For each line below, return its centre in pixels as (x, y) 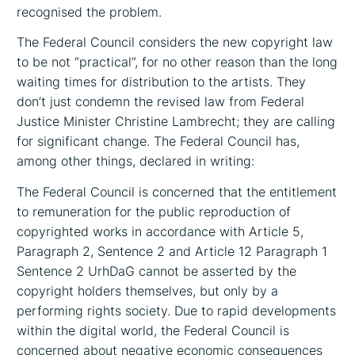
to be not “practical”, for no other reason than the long (177, 62)
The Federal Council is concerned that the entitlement (177, 192)
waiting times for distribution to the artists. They (162, 82)
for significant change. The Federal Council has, (158, 141)
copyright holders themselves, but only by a (148, 291)
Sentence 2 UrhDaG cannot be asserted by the (157, 271)
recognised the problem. (90, 11)
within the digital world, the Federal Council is (153, 331)
